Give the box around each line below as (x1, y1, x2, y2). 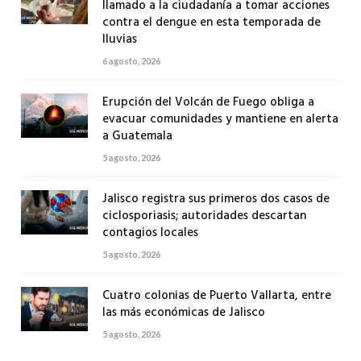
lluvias (102, 29, 137, 49)
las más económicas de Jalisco (102, 302, 265, 322)
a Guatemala (102, 126, 172, 146)
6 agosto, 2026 (102, 55, 160, 66)
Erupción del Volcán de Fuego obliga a (102, 92, 314, 112)
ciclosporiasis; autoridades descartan (102, 205, 306, 226)
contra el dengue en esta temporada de (102, 12, 321, 32)
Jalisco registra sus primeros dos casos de (102, 189, 330, 209)
